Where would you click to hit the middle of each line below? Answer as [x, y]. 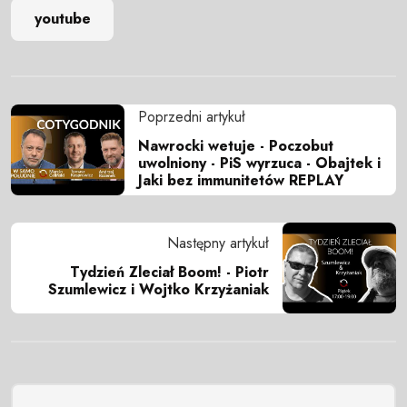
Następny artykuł [218, 243]
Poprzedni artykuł [192, 116]
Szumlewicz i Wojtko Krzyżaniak [159, 290]
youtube [62, 19]
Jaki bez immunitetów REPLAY [241, 180]
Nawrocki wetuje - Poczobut [236, 145]
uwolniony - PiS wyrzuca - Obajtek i [259, 163]
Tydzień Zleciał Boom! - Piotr [169, 273]
